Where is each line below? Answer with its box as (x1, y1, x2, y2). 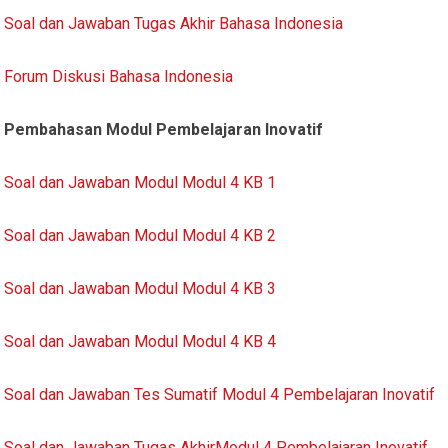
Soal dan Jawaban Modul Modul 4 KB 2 (4, 225, 277, 245)
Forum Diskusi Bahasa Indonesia (4, 66, 234, 86)
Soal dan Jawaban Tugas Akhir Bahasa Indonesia (4, 13, 344, 33)
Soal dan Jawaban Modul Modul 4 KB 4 (4, 331, 277, 351)
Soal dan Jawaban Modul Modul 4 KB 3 (4, 278, 277, 298)
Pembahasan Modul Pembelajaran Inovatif (4, 119, 324, 139)
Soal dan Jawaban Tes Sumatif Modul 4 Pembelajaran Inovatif (4, 384, 436, 404)
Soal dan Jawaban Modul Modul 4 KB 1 (4, 172, 277, 192)
